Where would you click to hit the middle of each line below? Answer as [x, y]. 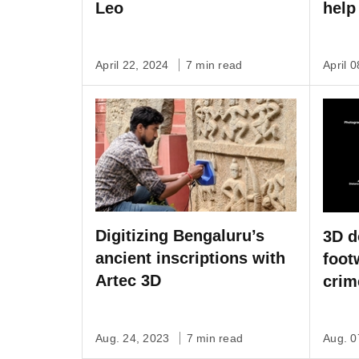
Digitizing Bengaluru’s [180, 236]
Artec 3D [128, 281]
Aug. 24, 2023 [134, 338]
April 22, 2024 [134, 65]
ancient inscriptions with [190, 258]
